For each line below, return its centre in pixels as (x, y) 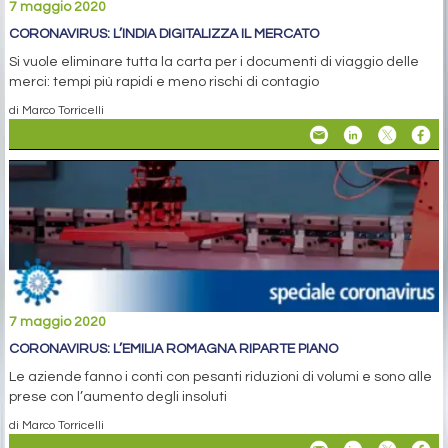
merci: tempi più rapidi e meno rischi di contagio (164, 81)
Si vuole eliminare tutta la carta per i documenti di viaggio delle (214, 61)
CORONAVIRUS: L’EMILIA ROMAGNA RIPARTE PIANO (173, 348)
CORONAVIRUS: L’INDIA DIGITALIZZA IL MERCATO (164, 33)
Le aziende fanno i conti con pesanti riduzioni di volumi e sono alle (220, 376)
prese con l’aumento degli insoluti (118, 396)
